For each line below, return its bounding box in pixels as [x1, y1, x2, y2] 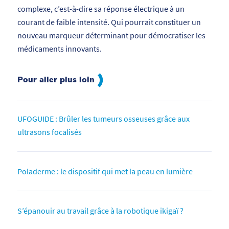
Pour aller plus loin [17, 74, 97, 85]
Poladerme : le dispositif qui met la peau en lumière [17, 166, 193, 176]
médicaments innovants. [17, 43, 102, 54]
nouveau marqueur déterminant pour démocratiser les [17, 30, 205, 41]
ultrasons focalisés [17, 126, 82, 137]
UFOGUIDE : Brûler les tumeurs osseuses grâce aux [17, 113, 190, 124]
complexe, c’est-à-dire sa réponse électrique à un [17, 4, 185, 14]
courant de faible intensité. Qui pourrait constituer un [17, 17, 201, 28]
